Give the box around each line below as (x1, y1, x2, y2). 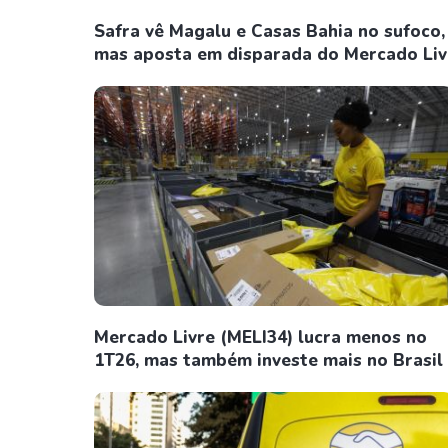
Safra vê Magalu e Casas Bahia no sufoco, (94, 20, 445, 43)
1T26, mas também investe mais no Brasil (94, 349, 443, 372)
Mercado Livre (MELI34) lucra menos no (94, 326, 427, 349)
